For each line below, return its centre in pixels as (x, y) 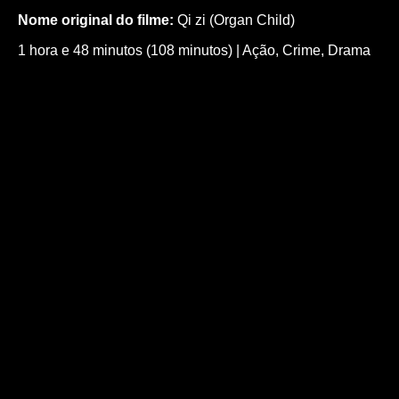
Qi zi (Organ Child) (234, 20)
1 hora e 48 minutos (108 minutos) (125, 50)
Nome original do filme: (96, 20)
